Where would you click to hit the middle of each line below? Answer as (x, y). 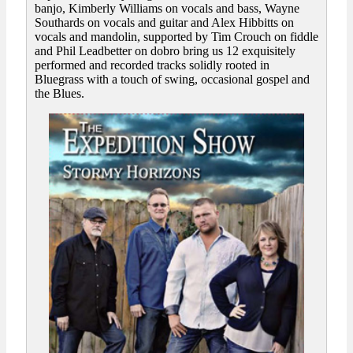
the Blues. (59, 94)
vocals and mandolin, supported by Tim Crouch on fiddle (176, 37)
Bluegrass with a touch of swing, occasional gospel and (172, 80)
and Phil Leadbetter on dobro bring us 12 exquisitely (165, 51)
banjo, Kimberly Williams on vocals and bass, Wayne (167, 9)
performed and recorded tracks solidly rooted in (152, 65)
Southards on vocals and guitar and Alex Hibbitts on (164, 23)
